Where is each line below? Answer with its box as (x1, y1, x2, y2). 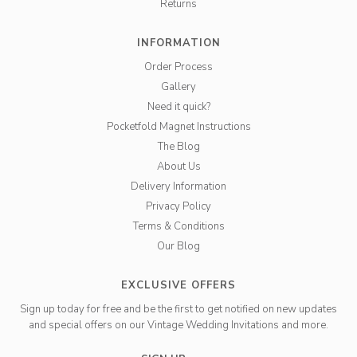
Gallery (161, 79, 196, 94)
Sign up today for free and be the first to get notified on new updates (20, 301, 337, 316)
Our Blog (157, 238, 200, 253)
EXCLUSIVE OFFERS (121, 277, 236, 292)
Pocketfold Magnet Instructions (106, 119, 251, 134)
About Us (156, 159, 201, 174)
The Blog (157, 139, 200, 154)
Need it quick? (147, 99, 210, 114)
